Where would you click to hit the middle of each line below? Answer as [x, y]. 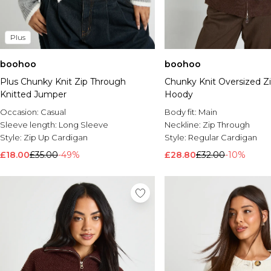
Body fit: [181, 112]
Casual [53, 112]
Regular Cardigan [223, 138]
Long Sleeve [83, 125]
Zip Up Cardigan [56, 138]
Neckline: [184, 125]
